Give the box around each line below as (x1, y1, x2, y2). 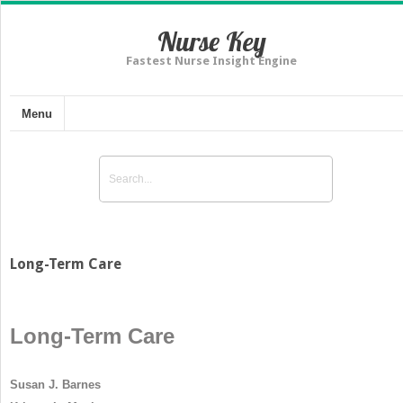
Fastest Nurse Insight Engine (126, 54, 297, 67)
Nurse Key (157, 24, 266, 58)
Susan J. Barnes (10, 377, 101, 391)
